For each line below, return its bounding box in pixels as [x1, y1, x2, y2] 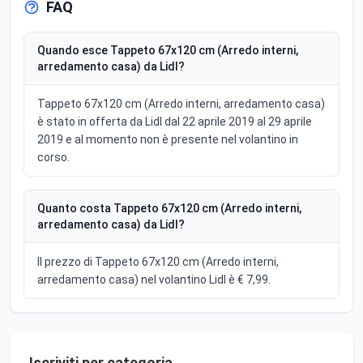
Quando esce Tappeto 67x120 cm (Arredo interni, [37, 44, 298, 58]
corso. [37, 151, 70, 164]
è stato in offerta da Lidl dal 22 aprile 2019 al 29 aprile [37, 115, 312, 129]
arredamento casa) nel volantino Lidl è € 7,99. [37, 273, 271, 287]
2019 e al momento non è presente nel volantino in [37, 133, 298, 147]
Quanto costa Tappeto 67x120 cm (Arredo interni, [37, 202, 301, 216]
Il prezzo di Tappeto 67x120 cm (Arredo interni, [37, 255, 279, 269]
